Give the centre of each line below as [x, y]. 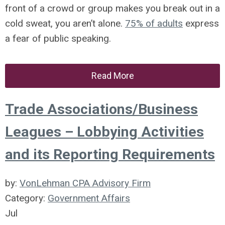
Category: [26, 198]
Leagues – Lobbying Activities [104, 132]
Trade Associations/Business [101, 109]
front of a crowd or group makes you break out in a [113, 8]
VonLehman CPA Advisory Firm [85, 183]
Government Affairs [89, 198]
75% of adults [154, 23]
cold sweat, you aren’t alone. [65, 23]
